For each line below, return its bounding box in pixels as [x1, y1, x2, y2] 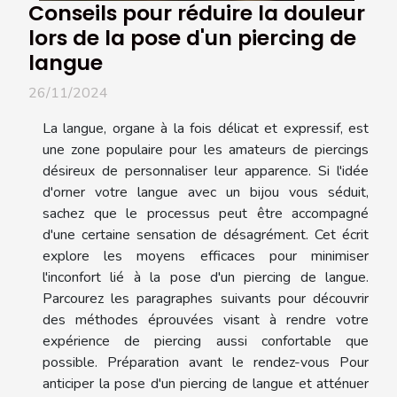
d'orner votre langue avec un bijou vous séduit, [43, 183, 369, 203]
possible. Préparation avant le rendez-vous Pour [43, 353, 369, 373]
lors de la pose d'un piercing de [28, 23, 356, 53]
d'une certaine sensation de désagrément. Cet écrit [43, 225, 369, 245]
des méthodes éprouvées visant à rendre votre [43, 310, 369, 331]
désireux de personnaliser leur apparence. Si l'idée [43, 161, 369, 182]
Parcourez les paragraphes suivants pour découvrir [43, 289, 369, 309]
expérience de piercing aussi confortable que [43, 331, 369, 352]
